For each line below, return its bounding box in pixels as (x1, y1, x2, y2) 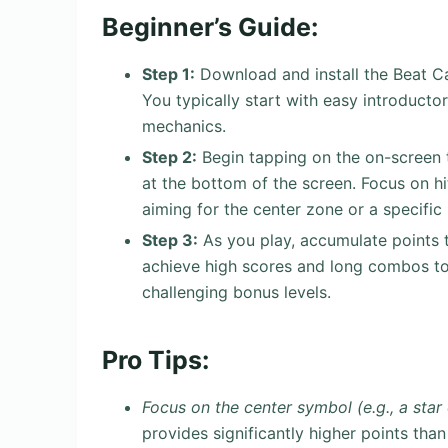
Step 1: (142, 64, 195, 85)
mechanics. (142, 116, 226, 137)
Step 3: (142, 229, 198, 250)
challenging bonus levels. (142, 281, 331, 302)
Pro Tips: (102, 345, 209, 376)
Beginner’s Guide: (102, 12, 318, 43)
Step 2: (142, 146, 197, 167)
